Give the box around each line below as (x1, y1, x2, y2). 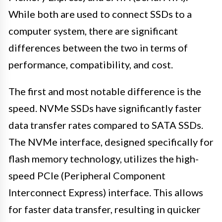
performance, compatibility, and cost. (8, 58, 173, 71)
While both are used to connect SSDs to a (8, 8, 192, 20)
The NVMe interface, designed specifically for (8, 136, 214, 148)
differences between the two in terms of (8, 42, 188, 54)
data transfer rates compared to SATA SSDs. (8, 119, 203, 131)
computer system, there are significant (8, 25, 178, 37)
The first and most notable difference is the (8, 85, 201, 98)
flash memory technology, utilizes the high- (8, 153, 199, 165)
